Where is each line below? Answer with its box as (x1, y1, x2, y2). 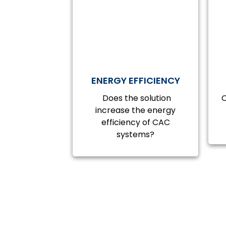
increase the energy (95, 104, 176, 116)
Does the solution (100, 92, 171, 104)
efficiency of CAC (101, 117, 170, 128)
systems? (117, 129, 155, 140)
